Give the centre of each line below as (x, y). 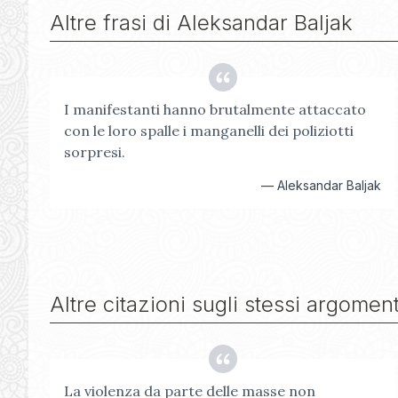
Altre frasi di (113, 23)
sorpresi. (95, 152)
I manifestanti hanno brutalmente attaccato (215, 109)
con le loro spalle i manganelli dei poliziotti (209, 131)
